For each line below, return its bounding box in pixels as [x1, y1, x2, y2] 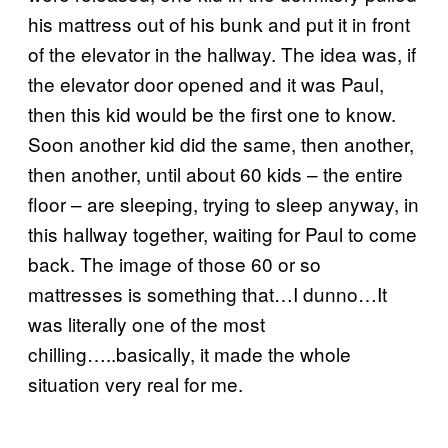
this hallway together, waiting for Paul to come [28, 219, 417, 247]
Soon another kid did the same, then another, [28, 129, 414, 157]
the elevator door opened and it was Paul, [28, 69, 384, 97]
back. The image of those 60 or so [28, 249, 321, 277]
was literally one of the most [28, 309, 265, 337]
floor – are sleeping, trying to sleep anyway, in [28, 189, 419, 217]
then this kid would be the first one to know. [28, 99, 396, 127]
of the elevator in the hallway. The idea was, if [28, 39, 416, 67]
